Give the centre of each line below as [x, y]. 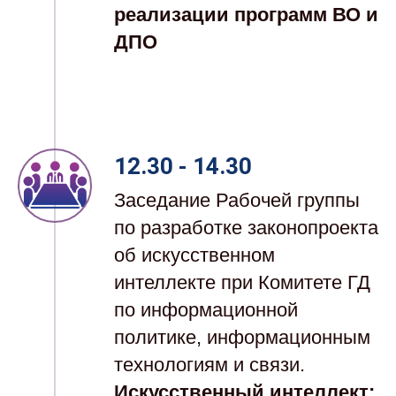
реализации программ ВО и [246, 15]
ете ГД [342, 283]
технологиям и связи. [209, 365]
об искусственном [194, 255]
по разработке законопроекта [246, 228]
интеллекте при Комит [213, 283]
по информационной [206, 310]
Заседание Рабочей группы [237, 201]
